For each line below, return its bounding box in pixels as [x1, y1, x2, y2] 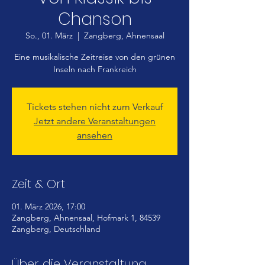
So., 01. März [25, 30, 73, 41]
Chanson [57, 8, 132, 31]
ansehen [77, 130, 112, 141]
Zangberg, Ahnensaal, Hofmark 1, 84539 [12, 212, 160, 223]
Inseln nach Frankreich [53, 64, 137, 75]
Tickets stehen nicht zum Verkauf [26, 101, 163, 112]
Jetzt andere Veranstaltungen [34, 115, 156, 127]
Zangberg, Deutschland [12, 224, 101, 234]
